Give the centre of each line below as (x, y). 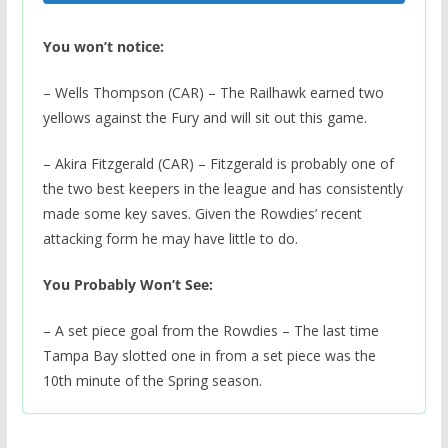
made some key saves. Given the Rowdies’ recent (202, 213)
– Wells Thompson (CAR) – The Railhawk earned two (213, 92)
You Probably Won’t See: (127, 284)
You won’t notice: (103, 46)
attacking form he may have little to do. (170, 238)
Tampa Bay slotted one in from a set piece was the (209, 355)
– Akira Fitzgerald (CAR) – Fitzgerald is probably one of (218, 163)
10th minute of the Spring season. (152, 380)
